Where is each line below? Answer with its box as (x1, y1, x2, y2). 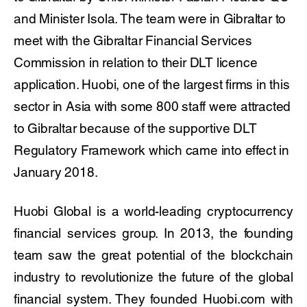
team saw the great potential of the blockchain (14, 247, 293, 262)
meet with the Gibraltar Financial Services (14, 33, 252, 48)
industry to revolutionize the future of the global (14, 269, 293, 284)
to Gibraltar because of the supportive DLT (14, 121, 257, 136)
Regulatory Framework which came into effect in (14, 143, 289, 158)
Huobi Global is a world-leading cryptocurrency (14, 204, 293, 219)
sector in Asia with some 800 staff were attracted (14, 99, 291, 114)
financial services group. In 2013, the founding (14, 225, 293, 241)
